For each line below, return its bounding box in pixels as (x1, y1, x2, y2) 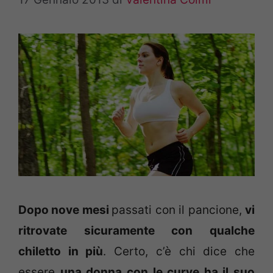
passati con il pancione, (112, 203, 246, 218)
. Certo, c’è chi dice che (103, 244, 255, 259)
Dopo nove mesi (18, 203, 112, 218)
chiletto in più (18, 244, 104, 259)
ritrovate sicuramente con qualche (18, 224, 255, 238)
